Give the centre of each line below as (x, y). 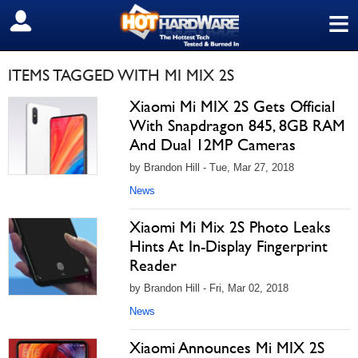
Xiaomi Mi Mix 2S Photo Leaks (230, 227)
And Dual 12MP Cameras (213, 145)
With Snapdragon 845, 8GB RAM (237, 125)
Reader (153, 265)
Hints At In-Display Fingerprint (229, 246)
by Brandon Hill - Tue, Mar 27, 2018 (212, 167)
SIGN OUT (47, 22)
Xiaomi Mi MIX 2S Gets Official (232, 106)
